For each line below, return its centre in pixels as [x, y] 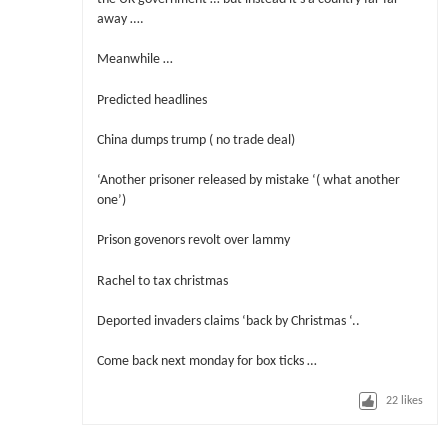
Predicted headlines [151, 100]
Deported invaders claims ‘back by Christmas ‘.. [228, 321]
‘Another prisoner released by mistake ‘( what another [248, 181]
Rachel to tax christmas [162, 281]
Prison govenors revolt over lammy [193, 241]
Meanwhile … [134, 60]
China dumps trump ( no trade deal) [195, 140]
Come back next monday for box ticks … [206, 362]
